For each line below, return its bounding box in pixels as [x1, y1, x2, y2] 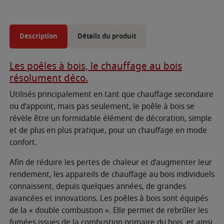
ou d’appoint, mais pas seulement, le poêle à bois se [9, 100, 194, 113]
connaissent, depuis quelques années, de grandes [9, 180, 186, 193]
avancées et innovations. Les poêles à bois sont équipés [9, 192, 208, 205]
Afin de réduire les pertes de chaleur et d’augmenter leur [9, 156, 212, 169]
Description [19, 31, 57, 42]
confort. [9, 136, 37, 149]
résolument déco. [9, 71, 88, 86]
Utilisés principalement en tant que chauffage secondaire [9, 88, 213, 101]
